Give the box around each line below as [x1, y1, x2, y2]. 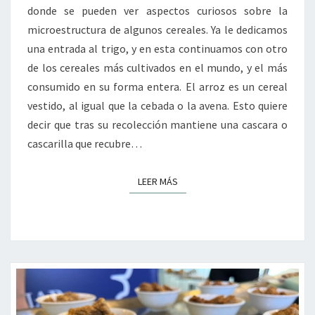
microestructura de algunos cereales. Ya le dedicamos [27, 22, 288, 37]
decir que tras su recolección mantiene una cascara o [27, 117, 288, 131]
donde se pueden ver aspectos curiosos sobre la [27, 3, 288, 18]
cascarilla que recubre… [27, 136, 142, 150]
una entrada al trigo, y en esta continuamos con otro [27, 41, 288, 56]
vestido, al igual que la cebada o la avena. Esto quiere [27, 98, 288, 112]
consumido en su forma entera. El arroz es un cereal [27, 79, 288, 94]
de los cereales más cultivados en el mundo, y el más [27, 60, 288, 75]
